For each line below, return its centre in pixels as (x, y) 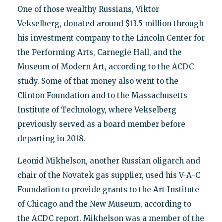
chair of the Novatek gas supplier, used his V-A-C (109, 175)
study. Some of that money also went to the (98, 81)
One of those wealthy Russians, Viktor (88, 9)
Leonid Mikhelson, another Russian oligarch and (109, 161)
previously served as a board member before (101, 124)
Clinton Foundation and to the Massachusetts (102, 96)
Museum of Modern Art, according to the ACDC (105, 67)
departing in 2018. (51, 139)
